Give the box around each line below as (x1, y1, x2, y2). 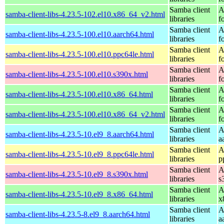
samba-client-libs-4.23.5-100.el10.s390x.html (5, 69, 148, 78)
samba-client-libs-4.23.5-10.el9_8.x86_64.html (5, 189, 153, 198)
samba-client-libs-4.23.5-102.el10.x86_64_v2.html (5, 9, 165, 18)
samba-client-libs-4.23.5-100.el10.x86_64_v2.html (5, 109, 165, 118)
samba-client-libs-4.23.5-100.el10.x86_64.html (5, 89, 153, 98)
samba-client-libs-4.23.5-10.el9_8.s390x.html (5, 169, 148, 178)
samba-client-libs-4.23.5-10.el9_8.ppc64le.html (5, 149, 154, 158)
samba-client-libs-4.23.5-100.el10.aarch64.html (5, 29, 154, 38)
